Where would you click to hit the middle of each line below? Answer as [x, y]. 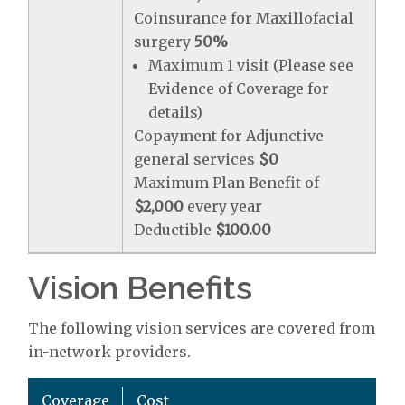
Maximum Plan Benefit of [227, 183]
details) [176, 112]
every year [223, 206]
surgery [165, 42]
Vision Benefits [141, 287]
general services [197, 159]
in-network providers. [110, 352]
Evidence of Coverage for [239, 89]
